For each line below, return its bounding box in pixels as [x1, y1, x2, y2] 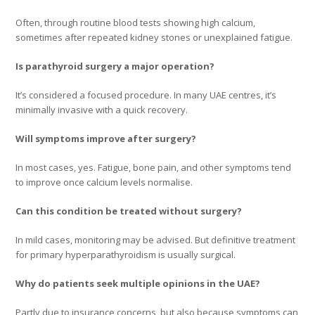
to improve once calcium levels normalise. [15, 175, 193, 188]
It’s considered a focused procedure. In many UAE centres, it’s [15, 88, 277, 101]
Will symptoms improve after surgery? [15, 131, 197, 145]
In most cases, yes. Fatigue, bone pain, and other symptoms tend [15, 160, 292, 174]
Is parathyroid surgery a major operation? [15, 59, 215, 72]
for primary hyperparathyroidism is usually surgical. [15, 247, 236, 261]
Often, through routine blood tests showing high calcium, [15, 15, 256, 29]
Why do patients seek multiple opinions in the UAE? [15, 276, 261, 290]
